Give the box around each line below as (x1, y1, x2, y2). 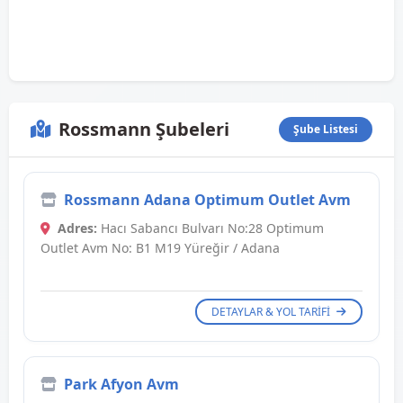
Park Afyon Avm (64, 374, 179, 395)
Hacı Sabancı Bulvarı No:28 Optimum (97, 219, 324, 237)
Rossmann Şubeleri (58, 117, 229, 142)
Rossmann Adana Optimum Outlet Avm (64, 190, 351, 210)
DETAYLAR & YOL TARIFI (211, 304, 333, 320)
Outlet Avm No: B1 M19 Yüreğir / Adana (40, 239, 280, 257)
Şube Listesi (293, 121, 358, 138)
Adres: (58, 219, 97, 237)
